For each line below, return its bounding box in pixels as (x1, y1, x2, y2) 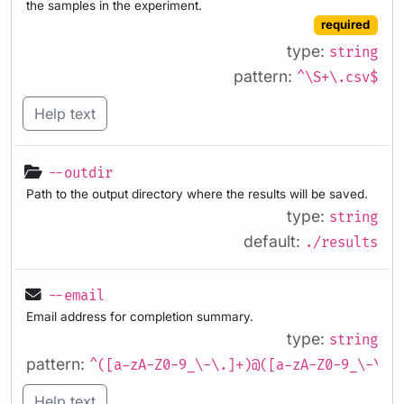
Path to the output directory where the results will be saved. (26, 186, 368, 201)
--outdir (48, 164, 113, 182)
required (321, 17, 371, 32)
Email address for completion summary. (26, 309, 253, 325)
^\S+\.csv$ (297, 69, 378, 87)
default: (243, 231, 305, 251)
